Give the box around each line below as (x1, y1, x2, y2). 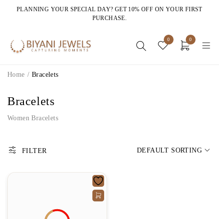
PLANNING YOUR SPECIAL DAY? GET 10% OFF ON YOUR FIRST (17, 6, 202, 13)
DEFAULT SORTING (137, 146, 202, 154)
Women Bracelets (7, 114, 58, 122)
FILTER (22, 147, 47, 154)
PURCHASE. (92, 15, 127, 22)
